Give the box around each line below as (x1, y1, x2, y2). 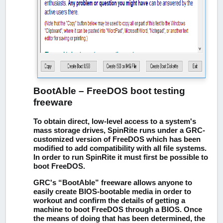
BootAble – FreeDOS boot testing (33, 85, 185, 96)
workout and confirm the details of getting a (33, 196, 185, 205)
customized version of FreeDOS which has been (33, 135, 201, 144)
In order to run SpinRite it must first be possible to (33, 153, 208, 162)
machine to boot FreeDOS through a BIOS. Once (33, 205, 202, 214)
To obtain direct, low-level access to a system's (33, 117, 196, 126)
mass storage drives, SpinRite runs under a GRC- (33, 126, 205, 135)
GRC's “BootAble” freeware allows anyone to (33, 178, 192, 187)
